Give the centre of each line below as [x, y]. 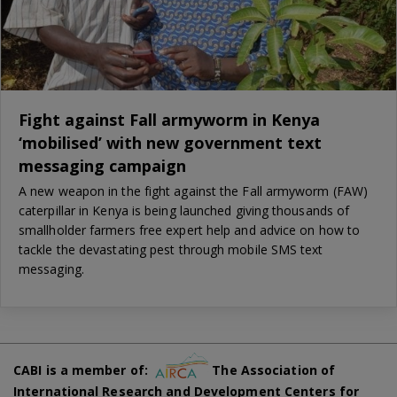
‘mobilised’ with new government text [170, 142]
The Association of [272, 370]
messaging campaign [102, 165]
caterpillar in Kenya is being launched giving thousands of [184, 210]
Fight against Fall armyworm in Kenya [169, 119]
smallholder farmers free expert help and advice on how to [190, 230]
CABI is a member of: [85, 370]
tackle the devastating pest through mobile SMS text [171, 249]
